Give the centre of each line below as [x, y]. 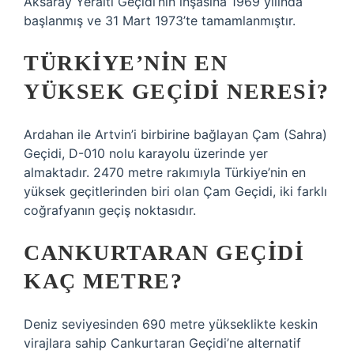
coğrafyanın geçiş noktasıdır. [110, 210]
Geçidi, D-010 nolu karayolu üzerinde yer [146, 153]
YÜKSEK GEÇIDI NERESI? [177, 91]
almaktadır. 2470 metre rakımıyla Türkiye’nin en [165, 172]
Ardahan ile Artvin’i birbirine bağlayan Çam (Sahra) [175, 134]
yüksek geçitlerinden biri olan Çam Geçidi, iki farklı [175, 191]
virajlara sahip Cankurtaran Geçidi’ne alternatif [162, 343]
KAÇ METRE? [103, 281]
